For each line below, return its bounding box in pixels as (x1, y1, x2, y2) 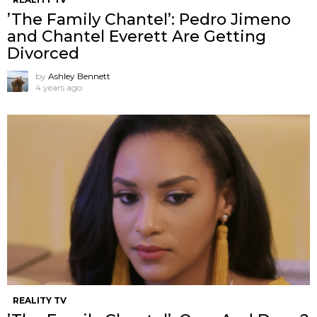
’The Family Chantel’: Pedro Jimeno (7, 9, 291, 29)
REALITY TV (13, 294, 67, 306)
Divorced (7, 43, 79, 63)
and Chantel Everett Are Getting (7, 26, 266, 46)
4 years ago (35, 81, 82, 93)
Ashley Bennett (48, 70, 110, 81)
